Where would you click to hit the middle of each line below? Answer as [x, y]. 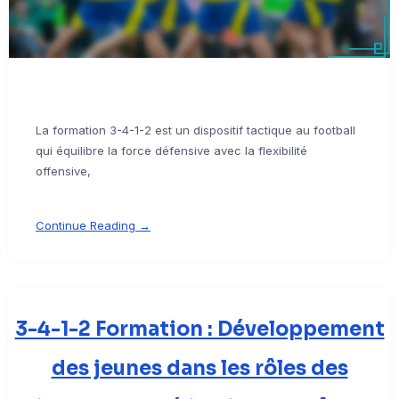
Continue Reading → [93, 226]
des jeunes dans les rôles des [199, 369]
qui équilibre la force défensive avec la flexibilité [171, 151]
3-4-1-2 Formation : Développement [199, 330]
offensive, [63, 171]
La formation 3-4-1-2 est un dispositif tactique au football [195, 130]
